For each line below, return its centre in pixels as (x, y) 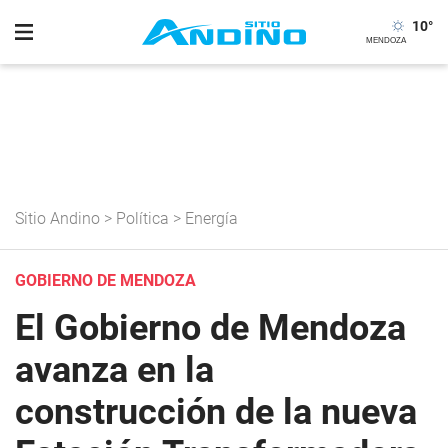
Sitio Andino (57, 218)
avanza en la (114, 370)
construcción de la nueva (216, 412)
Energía (211, 218)
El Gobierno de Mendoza (210, 328)
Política (142, 218)
